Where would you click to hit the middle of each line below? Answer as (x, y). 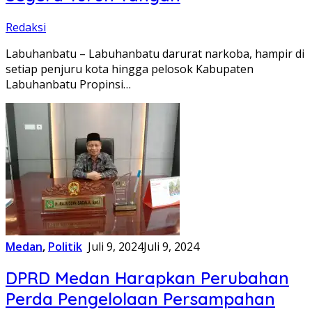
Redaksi (26, 27)
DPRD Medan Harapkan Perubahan (147, 278)
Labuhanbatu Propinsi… (68, 84)
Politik (65, 246)
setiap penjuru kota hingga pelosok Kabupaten (130, 69)
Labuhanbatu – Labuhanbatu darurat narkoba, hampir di (155, 53)
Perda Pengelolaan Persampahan (140, 299)
